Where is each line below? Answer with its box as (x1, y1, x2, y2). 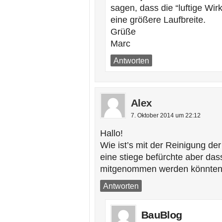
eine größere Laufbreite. (111, 15, 206, 25)
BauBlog (141, 209, 182, 221)
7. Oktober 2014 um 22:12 (131, 112, 201, 119)
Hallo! (100, 128, 123, 138)
